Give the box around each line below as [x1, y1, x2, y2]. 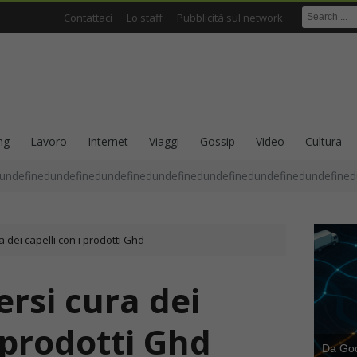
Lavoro [30, 134, 67, 149]
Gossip [200, 134, 235, 149]
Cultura [305, 134, 342, 149]
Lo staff [127, 10, 163, 25]
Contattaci [64, 10, 112, 25]
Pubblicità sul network [177, 10, 283, 25]
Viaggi [149, 134, 179, 149]
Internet [88, 134, 128, 149]
